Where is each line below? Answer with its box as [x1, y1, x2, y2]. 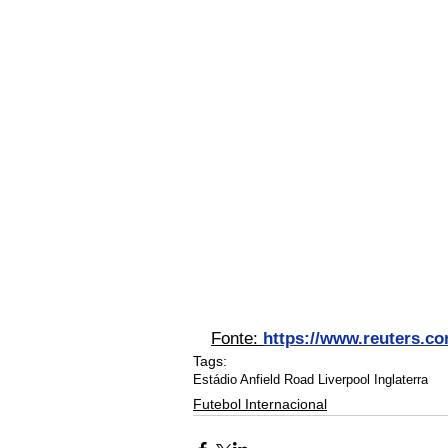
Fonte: [211, 329, 263, 349]
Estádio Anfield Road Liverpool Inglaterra [193, 372, 428, 388]
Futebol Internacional [193, 396, 327, 413]
